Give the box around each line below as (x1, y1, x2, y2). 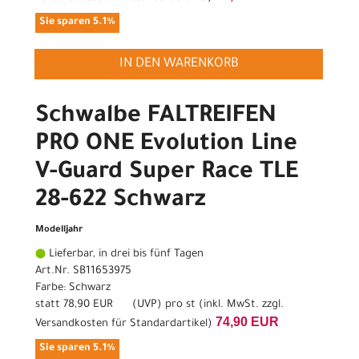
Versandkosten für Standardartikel (35, 318, 208, 331)
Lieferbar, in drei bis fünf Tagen (46, 248, 204, 261)
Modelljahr (35, 225, 83, 236)
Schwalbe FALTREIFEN (35, 104, 276, 131)
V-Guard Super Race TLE (35, 160, 298, 187)
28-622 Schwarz (35, 188, 206, 215)
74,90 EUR (216, 315, 279, 329)
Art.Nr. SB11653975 (35, 265, 131, 278)
